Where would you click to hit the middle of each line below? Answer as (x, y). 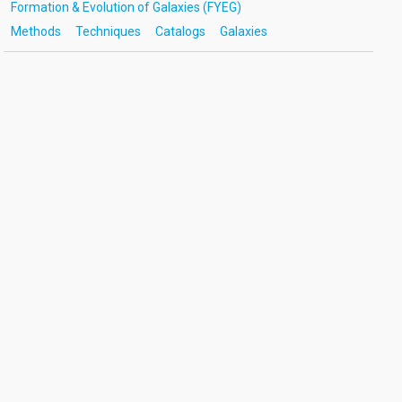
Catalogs (180, 31)
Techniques (108, 31)
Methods (35, 31)
